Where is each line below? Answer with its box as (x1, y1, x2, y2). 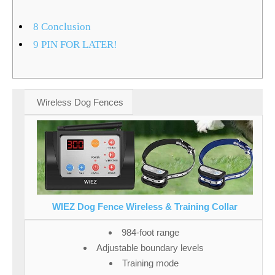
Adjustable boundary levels (96, 242, 204, 254)
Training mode (122, 258, 179, 269)
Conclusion (39, 21, 91, 33)
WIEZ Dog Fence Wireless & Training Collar (52, 201, 238, 212)
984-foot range (121, 227, 179, 238)
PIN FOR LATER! (39, 39, 118, 50)
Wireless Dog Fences (37, 96, 123, 107)
